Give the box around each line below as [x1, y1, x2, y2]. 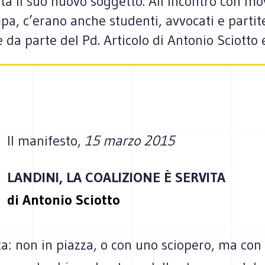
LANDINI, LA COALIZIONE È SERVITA [7, 169, 225, 186]
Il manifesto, [7, 132, 81, 149]
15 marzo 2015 [81, 132, 174, 149]
